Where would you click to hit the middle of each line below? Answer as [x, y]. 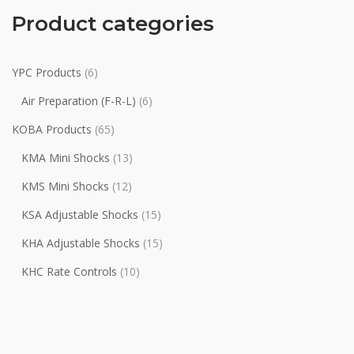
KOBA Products [52, 129]
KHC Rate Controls [69, 271]
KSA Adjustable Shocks [80, 215]
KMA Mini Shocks [66, 158]
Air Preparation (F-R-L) [79, 101]
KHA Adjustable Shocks [81, 243]
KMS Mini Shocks [65, 186]
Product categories [113, 24]
